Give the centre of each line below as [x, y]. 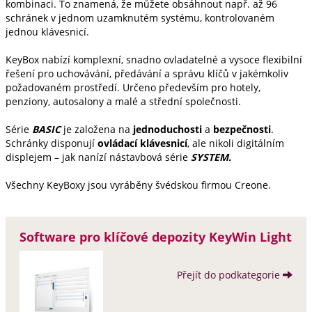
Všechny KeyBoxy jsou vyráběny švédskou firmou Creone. [138, 185]
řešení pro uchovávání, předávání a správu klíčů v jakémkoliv [147, 73]
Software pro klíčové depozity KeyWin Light [156, 237]
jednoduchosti [167, 129]
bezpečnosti [242, 129]
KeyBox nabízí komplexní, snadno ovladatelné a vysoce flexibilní [154, 60]
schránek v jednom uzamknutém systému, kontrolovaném [140, 18]
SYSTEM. [211, 157]
